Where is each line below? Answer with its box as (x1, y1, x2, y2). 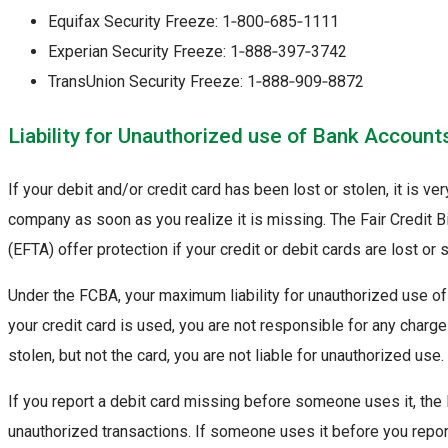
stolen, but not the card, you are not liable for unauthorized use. (8, 345, 444, 365)
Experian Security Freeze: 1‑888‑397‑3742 (48, 41, 347, 61)
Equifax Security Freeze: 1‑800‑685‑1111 (48, 11, 339, 31)
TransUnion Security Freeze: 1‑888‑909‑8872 (48, 71, 364, 91)
